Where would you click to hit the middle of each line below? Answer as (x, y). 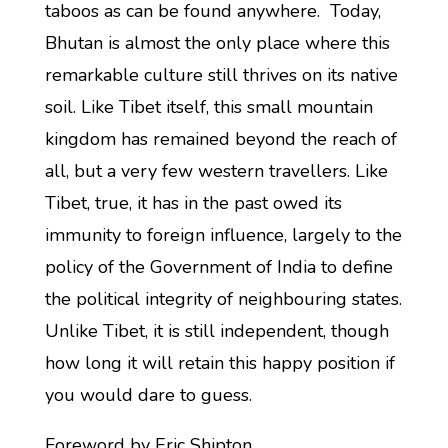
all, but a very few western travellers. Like (216, 171)
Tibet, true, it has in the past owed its (193, 203)
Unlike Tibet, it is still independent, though (216, 331)
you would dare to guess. (148, 395)
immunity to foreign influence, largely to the (223, 235)
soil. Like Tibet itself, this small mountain (208, 107)
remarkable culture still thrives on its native (221, 75)
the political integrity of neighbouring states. (223, 299)
